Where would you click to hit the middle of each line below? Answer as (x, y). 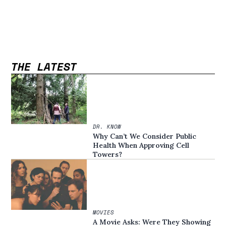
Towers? (108, 155)
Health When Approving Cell (141, 146)
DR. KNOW (107, 127)
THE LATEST (44, 66)
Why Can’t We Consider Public (145, 136)
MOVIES (104, 212)
